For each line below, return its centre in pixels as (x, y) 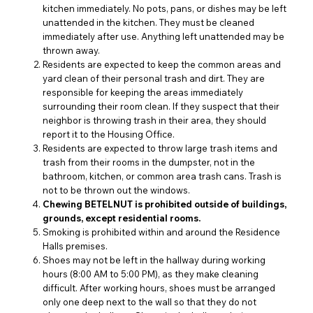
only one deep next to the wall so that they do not (150, 302)
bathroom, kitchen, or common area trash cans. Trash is (162, 176)
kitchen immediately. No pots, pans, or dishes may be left (165, 9)
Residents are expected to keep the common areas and (162, 65)
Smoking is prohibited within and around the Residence (162, 232)
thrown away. (72, 51)
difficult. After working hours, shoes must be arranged (159, 288)
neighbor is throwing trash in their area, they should (155, 121)
